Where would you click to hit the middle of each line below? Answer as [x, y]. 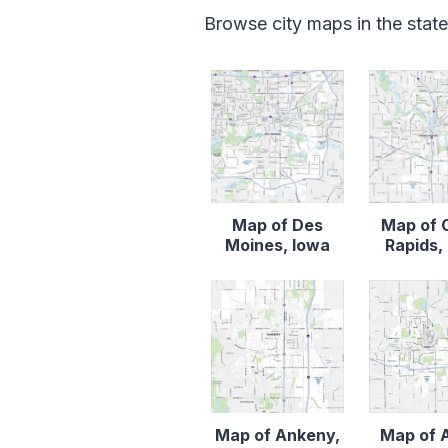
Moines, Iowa [278, 245]
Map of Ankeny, [278, 435]
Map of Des [278, 225]
